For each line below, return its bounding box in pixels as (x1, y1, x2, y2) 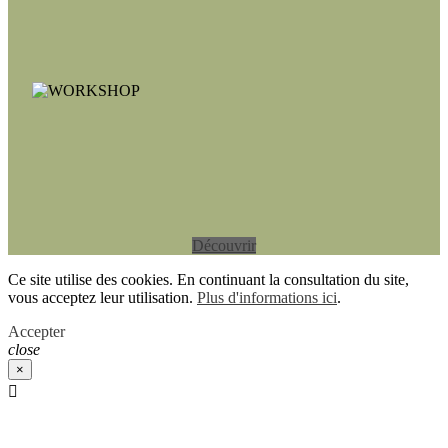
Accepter (8, 323, 65, 341)
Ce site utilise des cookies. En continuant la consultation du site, (8, 271, 409, 289)
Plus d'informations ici (197, 289, 337, 307)
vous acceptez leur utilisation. (8, 289, 197, 307)
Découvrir (192, 237, 256, 255)
